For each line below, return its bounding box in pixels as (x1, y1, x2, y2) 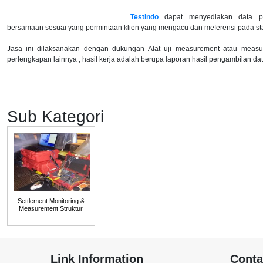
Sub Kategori (6, 107, 104, 126)
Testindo (130, 12, 159, 21)
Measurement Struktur (19, 204, 83, 212)
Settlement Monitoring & (17, 197, 85, 204)
